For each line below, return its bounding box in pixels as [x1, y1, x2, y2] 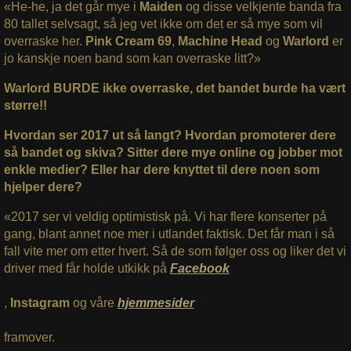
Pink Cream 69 [85, 34, 172, 49]
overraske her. [3, 34, 85, 49]
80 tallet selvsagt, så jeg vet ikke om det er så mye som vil [3, 17, 323, 31]
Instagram [9, 296, 70, 310]
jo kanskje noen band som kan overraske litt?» [3, 52, 261, 66]
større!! [3, 99, 47, 113]
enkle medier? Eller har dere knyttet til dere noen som [3, 163, 320, 177]
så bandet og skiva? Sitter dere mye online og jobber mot [3, 146, 342, 160]
